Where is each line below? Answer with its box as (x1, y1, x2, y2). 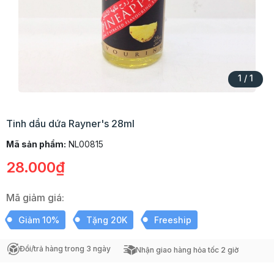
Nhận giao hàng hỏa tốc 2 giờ (136, 245, 239, 254)
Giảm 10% (18, 215, 59, 225)
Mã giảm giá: (6, 191, 64, 204)
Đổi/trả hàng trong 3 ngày (20, 244, 111, 253)
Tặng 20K (86, 215, 127, 225)
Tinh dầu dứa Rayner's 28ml (6, 117, 135, 130)
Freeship (154, 215, 191, 225)
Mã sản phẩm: (6, 139, 66, 149)
